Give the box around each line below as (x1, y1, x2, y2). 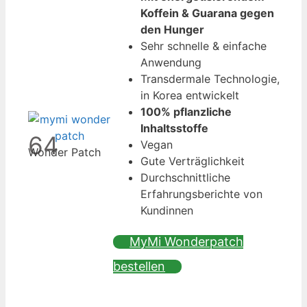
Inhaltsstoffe (140, 121, 208, 135)
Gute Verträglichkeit (140, 153, 245, 168)
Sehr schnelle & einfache (140, 38, 267, 53)
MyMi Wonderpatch (130, 234, 243, 249)
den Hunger (140, 22, 204, 36)
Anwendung (140, 55, 201, 69)
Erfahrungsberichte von (140, 186, 262, 201)
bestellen (113, 258, 165, 273)
